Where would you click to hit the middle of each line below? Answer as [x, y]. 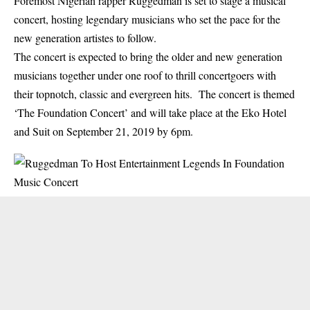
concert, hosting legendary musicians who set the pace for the [147, 19]
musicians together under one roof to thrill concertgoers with [145, 75]
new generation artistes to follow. [85, 38]
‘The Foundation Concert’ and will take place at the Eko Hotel [150, 112]
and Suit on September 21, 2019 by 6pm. [103, 131]
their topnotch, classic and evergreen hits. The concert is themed [154, 94]
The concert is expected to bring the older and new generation [148, 56]
